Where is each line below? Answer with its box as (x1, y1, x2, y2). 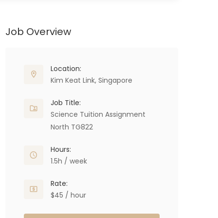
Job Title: (51, 98, 81, 108)
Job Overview (5, 25, 71, 38)
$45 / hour (51, 190, 86, 200)
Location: (51, 64, 81, 73)
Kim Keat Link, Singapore (51, 75, 132, 85)
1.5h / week (51, 156, 87, 166)
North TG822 (51, 122, 93, 132)
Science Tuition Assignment (51, 109, 145, 119)
